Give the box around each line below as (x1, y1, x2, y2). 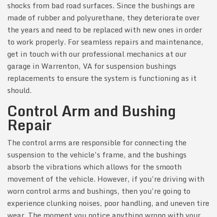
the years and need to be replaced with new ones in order (7, 24, 202, 36)
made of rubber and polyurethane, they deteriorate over (7, 12, 200, 24)
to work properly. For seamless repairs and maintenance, (7, 36, 203, 48)
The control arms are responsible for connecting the (7, 137, 186, 149)
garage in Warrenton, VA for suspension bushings (7, 60, 176, 72)
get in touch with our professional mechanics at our (7, 48, 186, 60)
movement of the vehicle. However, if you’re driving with (7, 173, 204, 185)
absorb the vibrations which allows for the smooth (7, 161, 182, 173)
